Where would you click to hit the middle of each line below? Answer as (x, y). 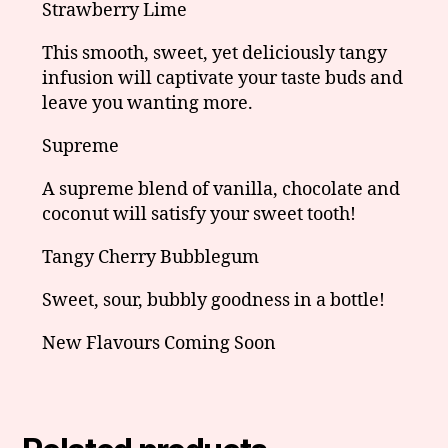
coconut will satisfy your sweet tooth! (199, 214)
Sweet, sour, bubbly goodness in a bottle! (214, 300)
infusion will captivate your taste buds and (223, 78)
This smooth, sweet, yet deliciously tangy (215, 53)
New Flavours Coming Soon (159, 343)
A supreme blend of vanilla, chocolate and (221, 189)
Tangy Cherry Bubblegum (151, 257)
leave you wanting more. (148, 103)
